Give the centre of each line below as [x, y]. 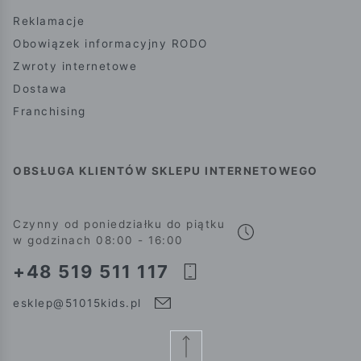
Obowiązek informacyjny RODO [110, 43]
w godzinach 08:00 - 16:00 [98, 240]
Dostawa [40, 88]
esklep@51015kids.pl [77, 303]
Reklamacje [49, 21]
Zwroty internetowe [75, 66]
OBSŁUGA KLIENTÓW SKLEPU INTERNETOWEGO [166, 170]
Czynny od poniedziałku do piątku [119, 224]
